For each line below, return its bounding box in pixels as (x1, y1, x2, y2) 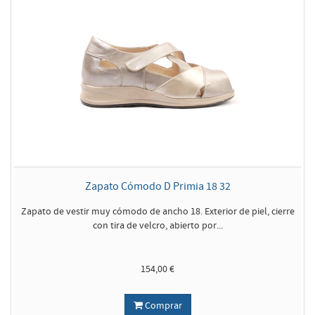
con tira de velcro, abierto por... (92, 219, 223, 232)
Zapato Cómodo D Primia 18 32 (84, 179, 231, 193)
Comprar (142, 300, 182, 312)
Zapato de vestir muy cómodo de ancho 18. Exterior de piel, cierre (20, 205, 295, 218)
